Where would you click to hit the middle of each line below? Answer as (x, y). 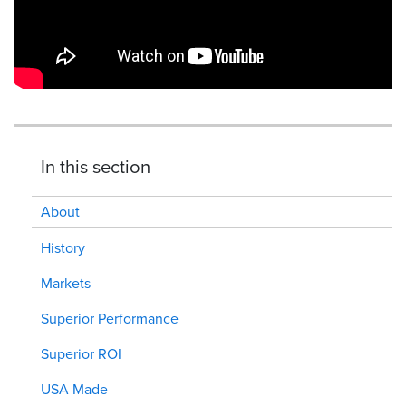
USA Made (74, 390)
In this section (96, 167)
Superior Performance (110, 319)
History (63, 248)
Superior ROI (81, 354)
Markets (66, 284)
